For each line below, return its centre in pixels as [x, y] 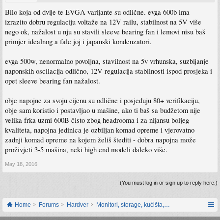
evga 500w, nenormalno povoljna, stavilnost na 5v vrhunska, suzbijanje [107, 61]
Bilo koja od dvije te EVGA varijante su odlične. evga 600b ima [97, 12]
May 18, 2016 [21, 164]
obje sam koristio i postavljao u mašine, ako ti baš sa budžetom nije [103, 110]
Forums [49, 205]
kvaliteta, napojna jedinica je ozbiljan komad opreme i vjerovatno [100, 130]
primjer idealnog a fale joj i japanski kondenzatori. [78, 42]
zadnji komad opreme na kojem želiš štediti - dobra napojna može [100, 140]
